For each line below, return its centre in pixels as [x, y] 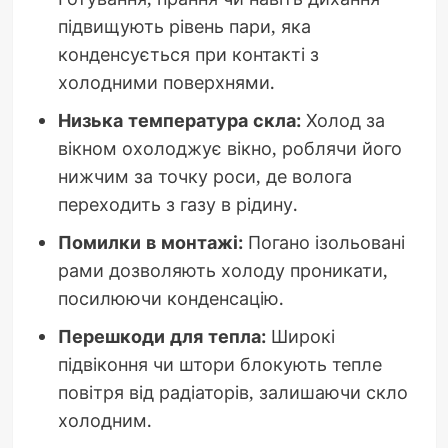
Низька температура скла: [179, 119]
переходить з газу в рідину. [177, 203]
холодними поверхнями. [166, 81]
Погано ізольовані [323, 241]
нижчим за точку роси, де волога [204, 175]
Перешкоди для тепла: [161, 335]
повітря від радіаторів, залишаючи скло [232, 391]
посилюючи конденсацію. [170, 297]
